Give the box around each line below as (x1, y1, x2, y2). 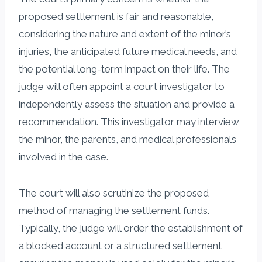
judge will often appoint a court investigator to (19, 80, 225, 92)
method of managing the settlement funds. (19, 204, 209, 216)
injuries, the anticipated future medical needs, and (19, 45, 237, 57)
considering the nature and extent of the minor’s (19, 27, 231, 40)
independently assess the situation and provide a (19, 98, 235, 110)
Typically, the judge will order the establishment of (19, 222, 243, 234)
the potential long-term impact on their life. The (19, 63, 230, 75)
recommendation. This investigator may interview (19, 115, 239, 127)
